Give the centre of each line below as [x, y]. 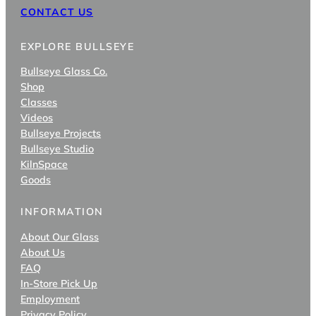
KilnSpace [44, 165]
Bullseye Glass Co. [64, 72]
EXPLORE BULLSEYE [78, 46]
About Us [43, 252]
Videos [37, 118]
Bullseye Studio [57, 149]
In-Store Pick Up [59, 283]
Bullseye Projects [61, 134]
